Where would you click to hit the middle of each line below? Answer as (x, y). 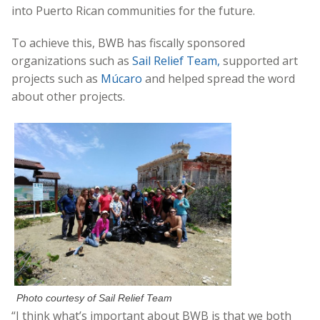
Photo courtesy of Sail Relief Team (95, 297)
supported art (259, 60)
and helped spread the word (219, 78)
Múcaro (121, 78)
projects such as (56, 78)
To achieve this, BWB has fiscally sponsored (128, 42)
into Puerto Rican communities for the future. (133, 10)
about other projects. (68, 96)
